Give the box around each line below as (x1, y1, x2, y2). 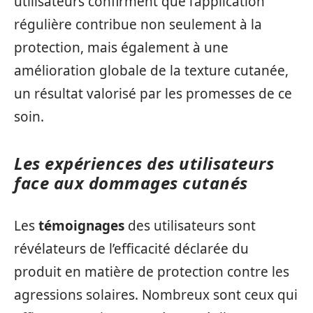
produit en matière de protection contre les (14, 262, 289, 281)
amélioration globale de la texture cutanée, (14, 61, 289, 80)
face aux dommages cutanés (14, 171, 248, 194)
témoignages (38, 216, 124, 235)
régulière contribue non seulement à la (14, 15, 262, 34)
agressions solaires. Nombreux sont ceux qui (14, 285, 298, 304)
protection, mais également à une (14, 38, 228, 57)
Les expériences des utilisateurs (14, 152, 274, 175)
